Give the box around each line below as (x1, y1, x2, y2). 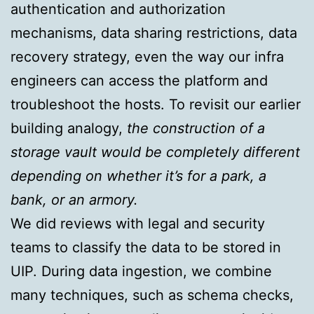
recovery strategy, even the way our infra (11, 48, 284, 66)
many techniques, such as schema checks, (11, 287, 294, 304)
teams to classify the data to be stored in (11, 239, 281, 257)
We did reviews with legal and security (11, 215, 265, 233)
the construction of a (123, 120, 265, 137)
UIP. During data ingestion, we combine (11, 263, 272, 280)
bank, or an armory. (11, 191, 138, 209)
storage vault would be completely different (11, 144, 300, 161)
